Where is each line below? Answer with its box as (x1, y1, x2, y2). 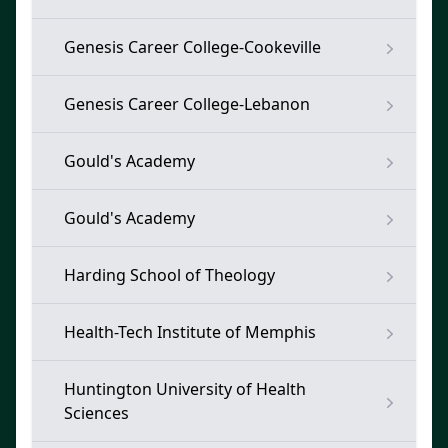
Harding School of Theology (64, 264, 275, 286)
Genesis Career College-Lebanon (64, 93, 310, 115)
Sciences (64, 402, 129, 424)
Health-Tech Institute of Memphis (64, 321, 316, 343)
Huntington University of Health (64, 378, 306, 400)
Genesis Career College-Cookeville (64, 36, 321, 58)
